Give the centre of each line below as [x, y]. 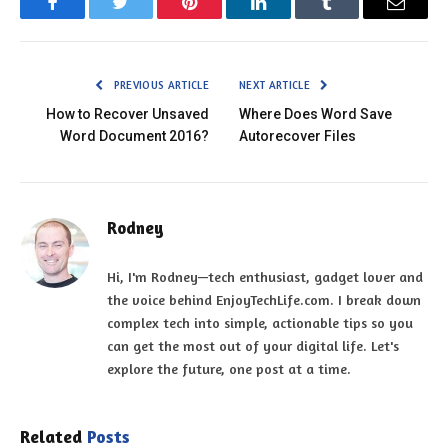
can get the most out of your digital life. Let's [253, 345]
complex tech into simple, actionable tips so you [260, 322]
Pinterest [220, 17]
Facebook [85, 17]
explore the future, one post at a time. [229, 368]
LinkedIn [289, 17]
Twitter [145, 17]
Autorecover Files [297, 135]
